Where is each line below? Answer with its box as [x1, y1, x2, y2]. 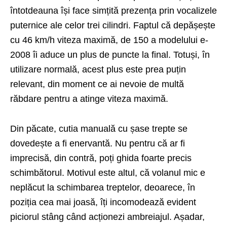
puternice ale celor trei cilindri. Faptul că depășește [10, 20, 215, 30]
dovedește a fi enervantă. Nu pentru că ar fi [10, 138, 185, 148]
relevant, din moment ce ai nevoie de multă [10, 79, 184, 89]
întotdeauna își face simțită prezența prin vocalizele [10, 5, 217, 16]
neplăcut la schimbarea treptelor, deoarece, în [10, 182, 195, 193]
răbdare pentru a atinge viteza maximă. [10, 93, 168, 104]
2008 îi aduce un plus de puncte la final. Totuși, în [10, 49, 210, 60]
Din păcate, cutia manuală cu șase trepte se [10, 123, 187, 134]
